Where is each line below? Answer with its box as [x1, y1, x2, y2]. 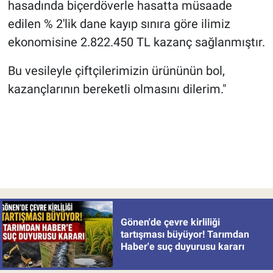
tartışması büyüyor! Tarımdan [120, 228, 249, 240]
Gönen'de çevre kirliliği [120, 216, 220, 228]
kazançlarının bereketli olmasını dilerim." [7, 82, 226, 97]
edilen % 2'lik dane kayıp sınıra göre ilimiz [7, 16, 230, 32]
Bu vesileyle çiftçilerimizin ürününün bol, [7, 63, 225, 79]
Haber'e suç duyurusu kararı [120, 240, 244, 252]
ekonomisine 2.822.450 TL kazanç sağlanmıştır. [7, 35, 265, 50]
